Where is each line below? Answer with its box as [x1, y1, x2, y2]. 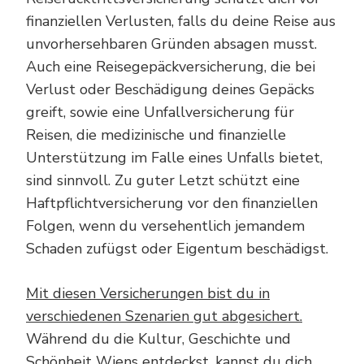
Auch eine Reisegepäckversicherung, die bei [26, 56, 315, 76]
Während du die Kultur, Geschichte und [26, 328, 291, 349]
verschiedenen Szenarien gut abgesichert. [26, 305, 302, 326]
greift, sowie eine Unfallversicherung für [26, 102, 294, 122]
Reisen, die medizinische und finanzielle [26, 124, 286, 145]
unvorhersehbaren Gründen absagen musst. [26, 33, 317, 54]
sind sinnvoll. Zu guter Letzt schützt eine [26, 170, 300, 190]
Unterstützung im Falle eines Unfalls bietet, [26, 147, 323, 167]
